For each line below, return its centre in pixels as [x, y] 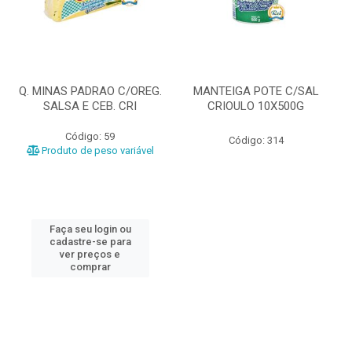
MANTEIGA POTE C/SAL [256, 91]
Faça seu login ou [90, 229]
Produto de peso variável [96, 150]
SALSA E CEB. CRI [90, 106]
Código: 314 [256, 140]
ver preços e [90, 254]
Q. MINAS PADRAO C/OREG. [90, 91]
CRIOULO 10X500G [256, 106]
